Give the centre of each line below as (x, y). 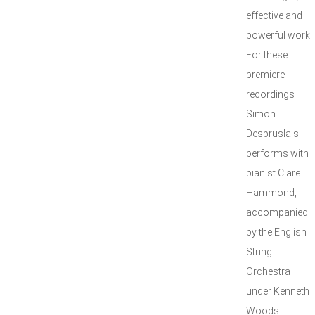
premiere (265, 75)
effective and (274, 15)
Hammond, (271, 193)
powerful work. (279, 35)
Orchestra (268, 271)
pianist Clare (273, 173)
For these (267, 55)
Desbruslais (272, 134)
